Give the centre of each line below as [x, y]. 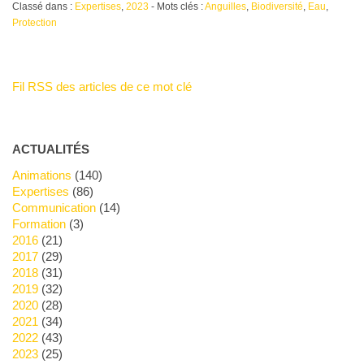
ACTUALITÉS [50, 149]
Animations [45, 175]
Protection [34, 22]
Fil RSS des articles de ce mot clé [102, 86]
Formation [42, 223]
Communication [58, 207]
